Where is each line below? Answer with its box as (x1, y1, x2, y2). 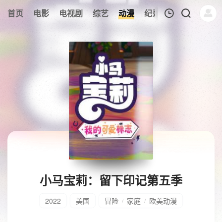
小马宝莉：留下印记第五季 (40, 171, 182, 188)
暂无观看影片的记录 (91, 111, 150, 120)
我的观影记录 (71, 32, 118, 43)
